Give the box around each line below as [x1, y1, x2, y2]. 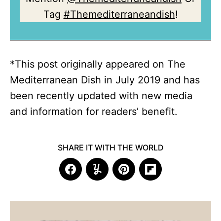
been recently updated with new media [10, 90, 192, 102]
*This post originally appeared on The [10, 58, 185, 71]
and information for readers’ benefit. [10, 106, 178, 118]
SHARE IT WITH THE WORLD [57, 143, 164, 153]
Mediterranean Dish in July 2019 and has [10, 74, 200, 86]
